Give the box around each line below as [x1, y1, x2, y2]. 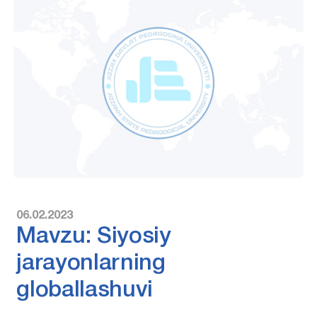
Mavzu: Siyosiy [16, 226, 171, 247]
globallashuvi [16, 279, 154, 301]
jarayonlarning [16, 253, 166, 274]
